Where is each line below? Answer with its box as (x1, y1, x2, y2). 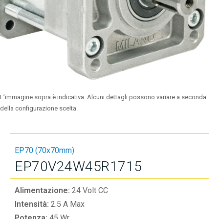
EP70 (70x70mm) (15, 146, 74, 155)
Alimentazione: (15, 186, 72, 195)
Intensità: (15, 199, 51, 209)
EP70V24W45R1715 (15, 158, 142, 175)
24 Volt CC (72, 186, 108, 195)
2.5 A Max (51, 199, 85, 209)
